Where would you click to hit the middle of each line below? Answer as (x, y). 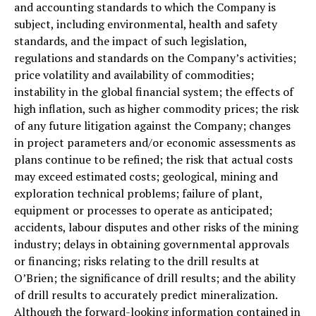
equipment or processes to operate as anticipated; (143, 210)
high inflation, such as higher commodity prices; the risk (157, 108)
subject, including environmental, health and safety (146, 24)
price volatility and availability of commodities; (134, 74)
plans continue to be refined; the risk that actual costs (153, 159)
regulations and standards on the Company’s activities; (155, 57)
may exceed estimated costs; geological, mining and (146, 176)
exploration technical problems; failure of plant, (138, 193)
